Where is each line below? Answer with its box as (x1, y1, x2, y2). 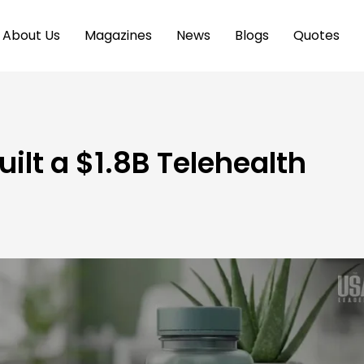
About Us (2, 26, 60, 45)
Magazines (84, 26, 152, 45)
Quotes (292, 26, 340, 45)
